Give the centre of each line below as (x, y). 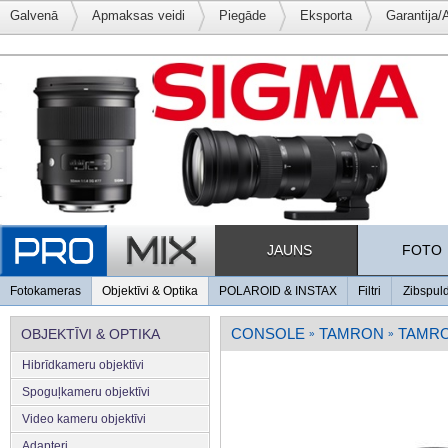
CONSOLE (268, 333)
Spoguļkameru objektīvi (86, 391)
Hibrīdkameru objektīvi (83, 364)
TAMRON (351, 333)
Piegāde (242, 15)
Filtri (369, 290)
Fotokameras (45, 290)
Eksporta (326, 15)
